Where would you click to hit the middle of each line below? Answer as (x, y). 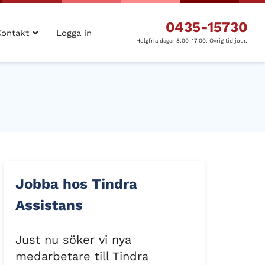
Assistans (49, 205)
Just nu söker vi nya (73, 240)
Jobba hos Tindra (76, 184)
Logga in (74, 33)
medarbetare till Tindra (82, 256)
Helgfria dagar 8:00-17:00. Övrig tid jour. (192, 41)
